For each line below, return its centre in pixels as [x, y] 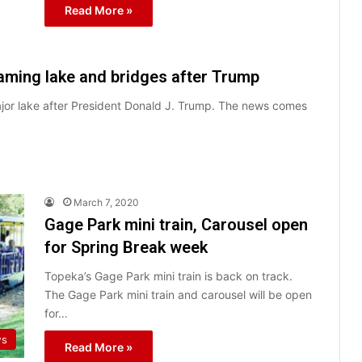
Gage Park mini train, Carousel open [176, 224]
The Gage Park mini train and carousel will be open [178, 294]
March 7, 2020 [106, 202]
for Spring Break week [126, 247]
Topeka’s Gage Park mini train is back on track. [168, 276]
